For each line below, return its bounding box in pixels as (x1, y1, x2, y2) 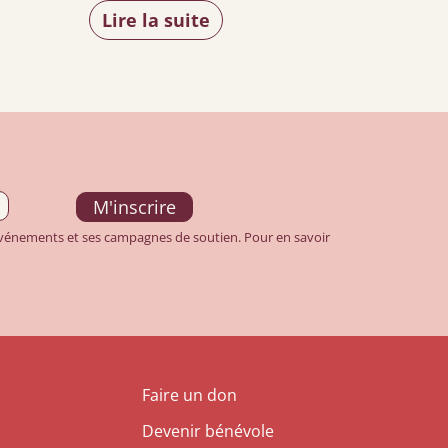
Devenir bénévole (142, 419, 274, 442)
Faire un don (142, 383, 237, 406)
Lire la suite (102, 7, 210, 32)
